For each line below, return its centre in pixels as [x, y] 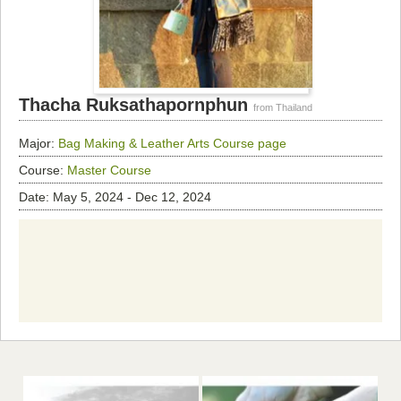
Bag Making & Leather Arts [134, 143]
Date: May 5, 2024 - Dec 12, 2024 [115, 197]
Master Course [109, 170]
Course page [250, 143]
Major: [38, 143]
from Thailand [283, 107]
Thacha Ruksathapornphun [136, 105]
